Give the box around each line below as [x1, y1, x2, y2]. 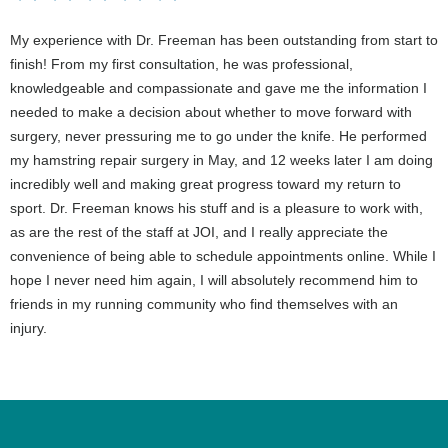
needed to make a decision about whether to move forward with [10, 103, 412, 120]
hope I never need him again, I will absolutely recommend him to [10, 271, 418, 288]
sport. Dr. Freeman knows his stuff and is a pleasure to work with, [10, 199, 423, 216]
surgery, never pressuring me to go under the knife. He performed [10, 127, 427, 144]
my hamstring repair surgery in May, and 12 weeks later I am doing [10, 151, 433, 168]
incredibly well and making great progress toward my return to [10, 175, 401, 192]
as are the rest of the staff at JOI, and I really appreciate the [10, 223, 388, 240]
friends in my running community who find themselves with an [10, 295, 398, 312]
